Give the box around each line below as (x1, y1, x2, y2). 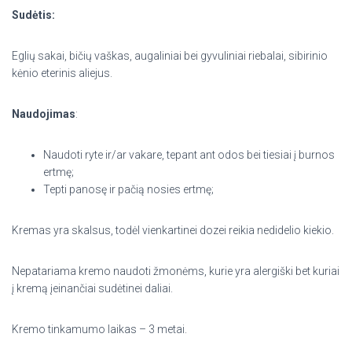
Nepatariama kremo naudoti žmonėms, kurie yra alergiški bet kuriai (12, 265, 339, 277)
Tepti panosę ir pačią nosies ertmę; (43, 183, 214, 196)
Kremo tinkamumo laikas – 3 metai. (12, 323, 187, 335)
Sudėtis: (12, 9, 55, 21)
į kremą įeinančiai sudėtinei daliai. (12, 282, 173, 295)
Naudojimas (12, 108, 75, 120)
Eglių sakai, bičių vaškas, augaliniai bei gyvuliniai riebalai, (12, 49, 288, 62)
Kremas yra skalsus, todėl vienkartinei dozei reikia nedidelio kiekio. (12, 224, 334, 236)
